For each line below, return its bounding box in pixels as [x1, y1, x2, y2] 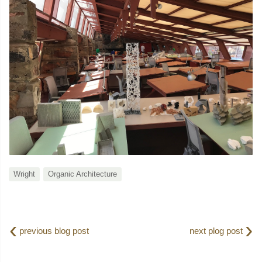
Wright [13, 170, 35, 179]
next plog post [189, 226, 246, 236]
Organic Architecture [47, 170, 117, 179]
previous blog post [16, 226, 89, 236]
